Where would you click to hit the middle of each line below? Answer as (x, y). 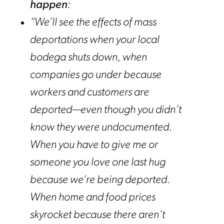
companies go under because (96, 75)
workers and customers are (89, 92)
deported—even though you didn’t (106, 110)
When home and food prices (93, 197)
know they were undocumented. (101, 127)
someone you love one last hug (98, 162)
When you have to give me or (94, 145)
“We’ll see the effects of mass (93, 22)
